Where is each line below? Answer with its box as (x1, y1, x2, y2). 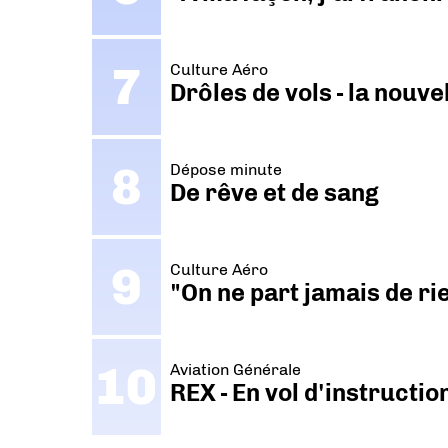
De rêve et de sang (170, 177, 380, 207)
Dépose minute (170, 159, 283, 179)
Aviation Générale (170, 359, 302, 379)
